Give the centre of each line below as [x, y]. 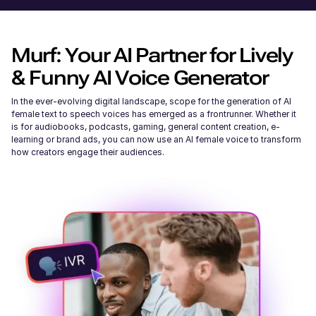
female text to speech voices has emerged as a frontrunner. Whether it [154, 114]
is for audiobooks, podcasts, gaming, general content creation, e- [146, 126]
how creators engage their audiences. [89, 152]
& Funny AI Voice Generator [140, 78]
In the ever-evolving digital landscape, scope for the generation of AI [151, 101]
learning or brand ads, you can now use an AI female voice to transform [156, 139]
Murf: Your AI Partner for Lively [152, 55]
